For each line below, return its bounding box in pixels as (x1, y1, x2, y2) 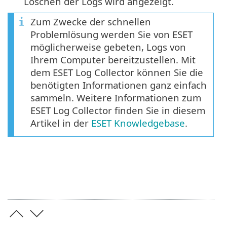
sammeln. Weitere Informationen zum (30, 91, 201, 104)
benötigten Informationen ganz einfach (30, 79, 207, 92)
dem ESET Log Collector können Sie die (30, 66, 203, 79)
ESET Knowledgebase (91, 117, 185, 130)
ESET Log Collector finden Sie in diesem (30, 104, 205, 117)
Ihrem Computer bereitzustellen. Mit (30, 53, 196, 66)
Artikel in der (30, 117, 91, 130)
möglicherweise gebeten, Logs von (30, 41, 186, 54)
